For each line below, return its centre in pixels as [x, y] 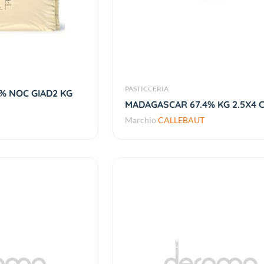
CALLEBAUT [181, 120]
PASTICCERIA [147, 89]
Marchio [142, 120]
